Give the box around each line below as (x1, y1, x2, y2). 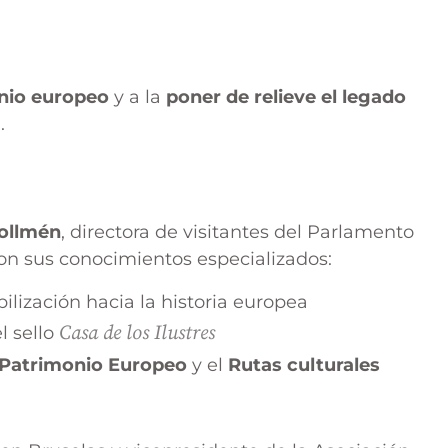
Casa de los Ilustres (59, 321, 215, 347)
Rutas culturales (228, 354, 380, 377)
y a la (109, 86, 166, 108)
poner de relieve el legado (166, 86, 406, 108)
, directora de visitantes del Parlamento (61, 221, 414, 243)
